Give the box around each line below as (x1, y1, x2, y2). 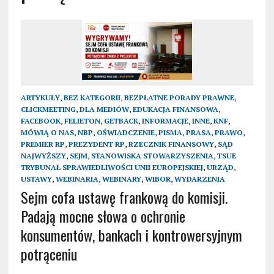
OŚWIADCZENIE (96, 127, 155, 137)
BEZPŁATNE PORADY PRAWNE (124, 92, 234, 102)
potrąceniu (20, 242, 77, 265)
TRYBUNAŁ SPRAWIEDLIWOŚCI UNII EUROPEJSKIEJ (20, 162, 203, 172)
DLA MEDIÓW (79, 104, 129, 114)
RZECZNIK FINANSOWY (128, 139, 214, 149)
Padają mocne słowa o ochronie (20, 204, 185, 227)
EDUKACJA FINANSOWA (132, 104, 218, 114)
